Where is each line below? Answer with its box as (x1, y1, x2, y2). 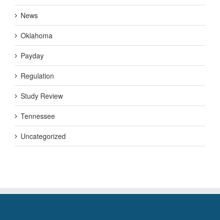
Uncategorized (21, 131, 66, 141)
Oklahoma (21, 30, 53, 41)
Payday (21, 51, 44, 61)
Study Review (21, 91, 63, 101)
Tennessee (21, 111, 55, 121)
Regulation (21, 71, 54, 81)
